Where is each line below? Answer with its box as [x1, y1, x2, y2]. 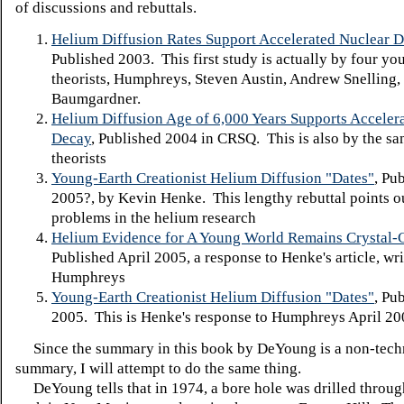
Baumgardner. [51, 90, 141, 107]
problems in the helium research [51, 209, 256, 226]
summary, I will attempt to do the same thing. [15, 360, 301, 377]
